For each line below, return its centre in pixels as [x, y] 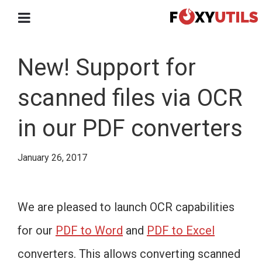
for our [37, 230]
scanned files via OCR [130, 98]
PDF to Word [89, 230]
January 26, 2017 [52, 158]
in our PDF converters [130, 128]
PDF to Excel [181, 230]
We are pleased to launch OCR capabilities [126, 207]
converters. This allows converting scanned [129, 254]
